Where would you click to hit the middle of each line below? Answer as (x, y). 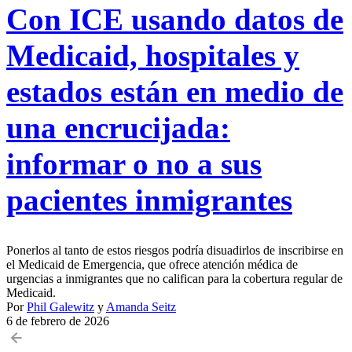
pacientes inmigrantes (149, 200)
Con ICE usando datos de (175, 19)
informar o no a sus (134, 163)
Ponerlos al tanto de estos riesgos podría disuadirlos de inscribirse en (175, 250)
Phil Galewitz (60, 306)
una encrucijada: (118, 127)
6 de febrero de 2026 (58, 321)
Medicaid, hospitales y (153, 55)
